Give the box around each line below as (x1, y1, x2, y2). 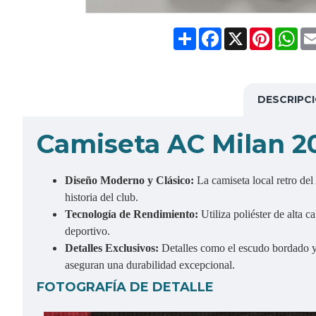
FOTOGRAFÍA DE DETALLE (37, 279, 214, 295)
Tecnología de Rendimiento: (65, 208, 201, 220)
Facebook (221, 25, 269, 41)
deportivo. (65, 225, 110, 237)
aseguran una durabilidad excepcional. (65, 259, 235, 271)
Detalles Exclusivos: (65, 242, 162, 254)
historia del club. (65, 191, 138, 203)
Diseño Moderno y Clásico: (65, 174, 197, 186)
